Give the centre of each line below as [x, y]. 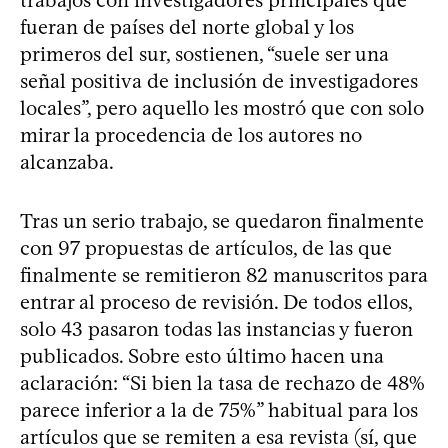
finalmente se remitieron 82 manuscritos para [224, 274]
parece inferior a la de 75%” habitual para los [219, 409]
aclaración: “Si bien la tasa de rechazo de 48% [222, 382]
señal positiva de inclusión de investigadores [219, 80]
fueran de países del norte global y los [187, 26]
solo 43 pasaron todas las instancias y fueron [216, 328]
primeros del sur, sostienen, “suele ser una [204, 53]
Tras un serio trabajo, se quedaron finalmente [222, 220]
